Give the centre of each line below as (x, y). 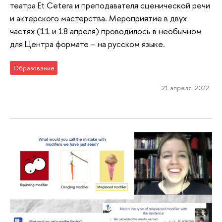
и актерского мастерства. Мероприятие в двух (98, 18)
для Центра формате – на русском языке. (87, 44)
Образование (34, 68)
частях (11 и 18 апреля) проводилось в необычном (106, 31)
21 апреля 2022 (185, 88)
